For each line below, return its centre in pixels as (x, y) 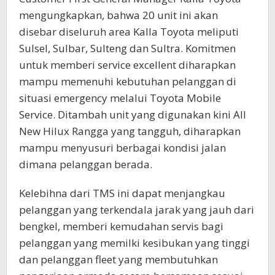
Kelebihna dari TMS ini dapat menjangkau (122, 193)
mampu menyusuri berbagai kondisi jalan (122, 148)
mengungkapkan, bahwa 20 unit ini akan (118, 15)
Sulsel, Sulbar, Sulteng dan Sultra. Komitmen (127, 48)
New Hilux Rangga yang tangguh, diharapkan (130, 131)
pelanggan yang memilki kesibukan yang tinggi (134, 243)
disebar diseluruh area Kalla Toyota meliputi (129, 32)
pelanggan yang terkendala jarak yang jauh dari (137, 210)
